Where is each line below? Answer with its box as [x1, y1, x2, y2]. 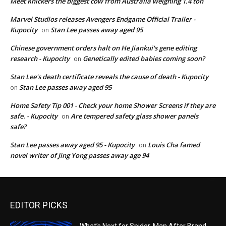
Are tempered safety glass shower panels [71, 111, 198, 121]
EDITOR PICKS [10, 199, 68, 210]
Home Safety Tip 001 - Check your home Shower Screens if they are [10, 100, 215, 110]
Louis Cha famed [148, 140, 200, 149]
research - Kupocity [10, 53, 70, 63]
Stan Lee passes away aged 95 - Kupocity [10, 140, 135, 149]
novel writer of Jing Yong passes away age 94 [10, 150, 149, 160]
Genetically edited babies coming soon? [83, 53, 205, 63]
